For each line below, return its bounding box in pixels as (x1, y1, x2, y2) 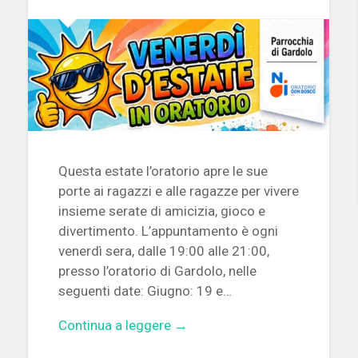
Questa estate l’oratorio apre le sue (58, 162, 268, 179)
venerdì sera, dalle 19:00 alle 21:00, (58, 242, 269, 259)
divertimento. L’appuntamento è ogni (58, 222, 278, 239)
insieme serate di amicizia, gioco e (58, 202, 265, 219)
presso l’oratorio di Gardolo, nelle (58, 262, 257, 279)
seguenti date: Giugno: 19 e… (58, 282, 232, 299)
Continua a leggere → (58, 317, 188, 334)
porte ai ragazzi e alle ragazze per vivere (58, 182, 299, 199)
